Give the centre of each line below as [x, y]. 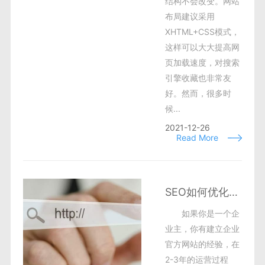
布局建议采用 [190, 16]
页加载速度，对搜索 [202, 62]
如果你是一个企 [210, 213]
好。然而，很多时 [198, 93]
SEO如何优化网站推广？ [233, 192]
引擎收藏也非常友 [198, 78]
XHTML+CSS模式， [202, 32]
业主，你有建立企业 [202, 229]
